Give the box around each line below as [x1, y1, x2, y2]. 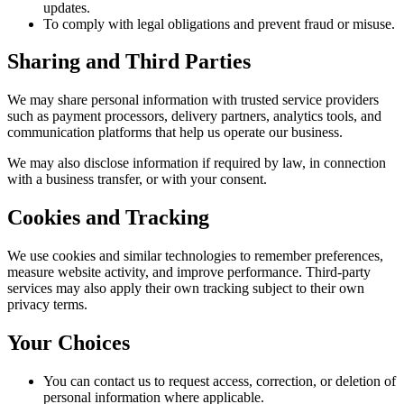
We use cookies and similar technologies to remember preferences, [7, 248, 383, 264]
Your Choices [7, 331, 130, 355]
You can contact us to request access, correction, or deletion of [43, 372, 396, 389]
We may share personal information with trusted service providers [7, 92, 379, 108]
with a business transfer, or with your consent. [7, 171, 267, 188]
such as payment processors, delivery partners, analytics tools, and [7, 108, 381, 124]
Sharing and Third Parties [7, 50, 251, 74]
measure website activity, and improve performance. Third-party [7, 264, 371, 280]
